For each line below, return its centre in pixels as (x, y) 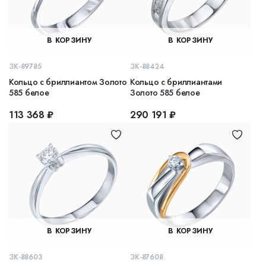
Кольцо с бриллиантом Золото (68, 82)
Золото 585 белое (165, 92)
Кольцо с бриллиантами (176, 82)
